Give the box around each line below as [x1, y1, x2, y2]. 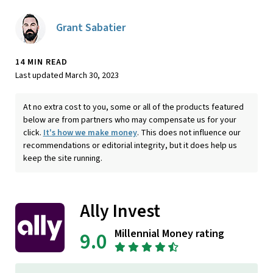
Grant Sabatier [55, 20, 126, 36]
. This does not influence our [136, 126, 241, 139]
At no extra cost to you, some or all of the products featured [23, 101, 244, 113]
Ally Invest [79, 199, 160, 225]
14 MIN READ [15, 55, 68, 68]
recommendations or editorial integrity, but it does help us [23, 139, 237, 152]
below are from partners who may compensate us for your [23, 113, 236, 126]
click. [23, 126, 43, 139]
